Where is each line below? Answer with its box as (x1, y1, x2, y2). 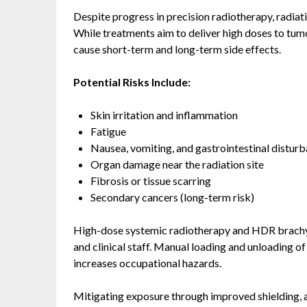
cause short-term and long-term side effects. (73, 42, 281, 56)
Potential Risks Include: (73, 75, 191, 88)
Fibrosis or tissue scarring (90, 174, 211, 187)
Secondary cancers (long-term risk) (90, 191, 254, 204)
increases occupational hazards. (73, 256, 221, 269)
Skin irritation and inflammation (90, 108, 238, 121)
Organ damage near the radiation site (90, 158, 264, 171)
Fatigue (90, 125, 126, 138)
